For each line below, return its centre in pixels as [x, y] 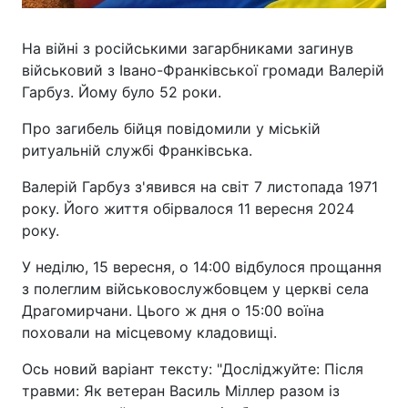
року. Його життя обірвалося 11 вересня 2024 [188, 209]
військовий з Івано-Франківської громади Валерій [203, 70]
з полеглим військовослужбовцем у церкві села [195, 289]
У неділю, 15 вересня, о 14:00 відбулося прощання [202, 267]
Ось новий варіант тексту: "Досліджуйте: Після [193, 369]
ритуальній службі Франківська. [137, 150]
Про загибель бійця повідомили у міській [171, 128]
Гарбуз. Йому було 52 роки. [122, 92]
